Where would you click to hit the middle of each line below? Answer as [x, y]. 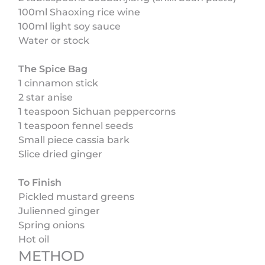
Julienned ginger [59, 211]
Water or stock [54, 40]
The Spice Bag [53, 69]
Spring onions [52, 225]
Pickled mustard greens [77, 196]
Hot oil [34, 239]
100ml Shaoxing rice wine [80, 12]
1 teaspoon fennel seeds [76, 125]
